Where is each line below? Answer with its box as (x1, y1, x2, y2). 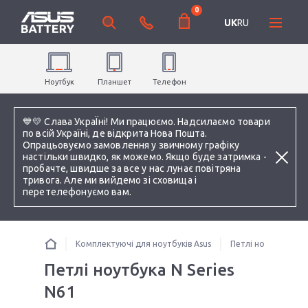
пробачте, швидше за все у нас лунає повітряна (23, 163, 241, 174)
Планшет (97, 78, 131, 86)
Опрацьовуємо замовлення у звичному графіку (23, 140, 239, 151)
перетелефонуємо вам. (23, 186, 131, 197)
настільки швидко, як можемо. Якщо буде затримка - (23, 151, 267, 162)
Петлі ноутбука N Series (44, 261, 234, 279)
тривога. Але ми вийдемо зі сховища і (23, 175, 197, 186)
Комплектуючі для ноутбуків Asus (76, 239, 211, 248)
